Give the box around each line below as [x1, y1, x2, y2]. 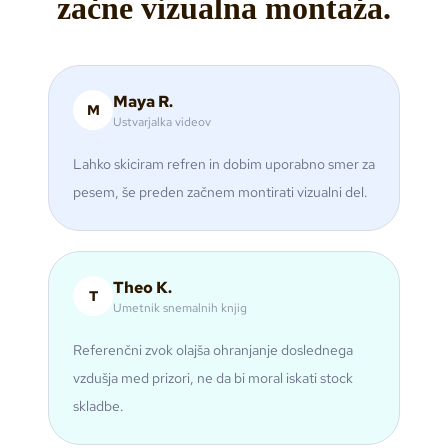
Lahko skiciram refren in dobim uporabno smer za [73, 155, 375, 174]
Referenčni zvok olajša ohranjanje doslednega [73, 341, 353, 360]
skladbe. [73, 397, 124, 416]
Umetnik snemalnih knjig [113, 300, 247, 317]
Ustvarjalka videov [113, 114, 211, 131]
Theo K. [113, 277, 172, 299]
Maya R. [113, 91, 173, 113]
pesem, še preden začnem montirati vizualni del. [73, 183, 368, 202]
